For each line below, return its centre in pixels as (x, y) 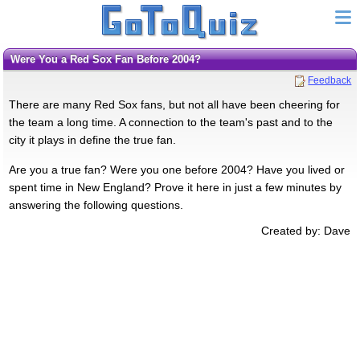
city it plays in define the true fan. (92, 139)
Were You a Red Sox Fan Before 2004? (110, 59)
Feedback (330, 80)
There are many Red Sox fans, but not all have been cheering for (174, 104)
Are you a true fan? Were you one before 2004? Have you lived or (176, 169)
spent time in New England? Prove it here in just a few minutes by (175, 187)
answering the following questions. (96, 205)
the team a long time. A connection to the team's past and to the (170, 122)
